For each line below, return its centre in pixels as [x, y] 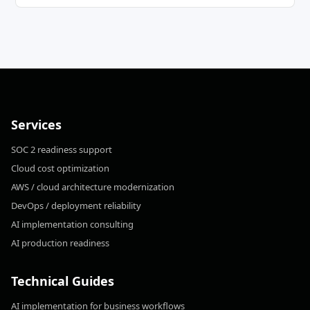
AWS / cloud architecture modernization [93, 187]
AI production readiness [60, 243]
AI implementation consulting [72, 224]
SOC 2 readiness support [62, 149]
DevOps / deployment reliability [76, 206]
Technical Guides [63, 281]
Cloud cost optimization [60, 168]
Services [36, 125]
